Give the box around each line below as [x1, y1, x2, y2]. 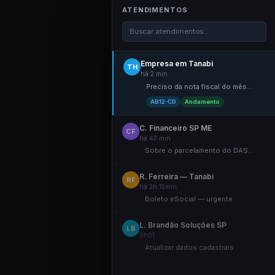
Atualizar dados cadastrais [145, 243, 234, 252]
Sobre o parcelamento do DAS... [145, 146, 254, 155]
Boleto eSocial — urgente [145, 195, 233, 203]
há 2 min [141, 70, 168, 77]
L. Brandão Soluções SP [139, 220, 227, 230]
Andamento [185, 98, 220, 105]
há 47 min [139, 134, 171, 142]
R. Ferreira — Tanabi [139, 172, 214, 181]
